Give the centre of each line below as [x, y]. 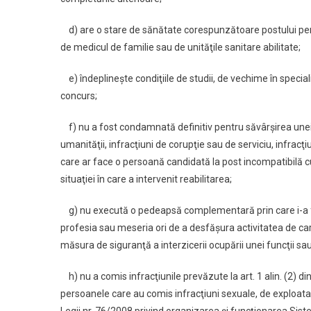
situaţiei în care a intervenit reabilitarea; [146, 179]
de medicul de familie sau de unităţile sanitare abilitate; [180, 48]
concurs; [79, 96]
